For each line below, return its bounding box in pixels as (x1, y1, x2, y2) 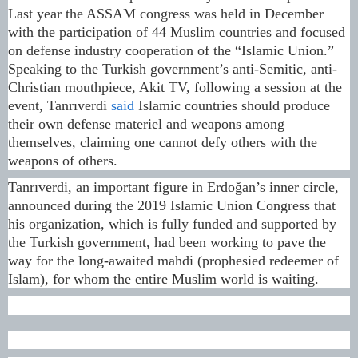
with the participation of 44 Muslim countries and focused (8, 24, 345, 41)
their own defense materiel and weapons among (8, 116, 284, 133)
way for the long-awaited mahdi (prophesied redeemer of (8, 253, 339, 269)
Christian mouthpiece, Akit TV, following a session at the (8, 79, 342, 96)
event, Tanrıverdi (8, 97, 111, 114)
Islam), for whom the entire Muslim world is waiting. (8, 271, 319, 288)
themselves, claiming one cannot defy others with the (8, 134, 317, 151)
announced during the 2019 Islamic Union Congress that (8, 197, 336, 214)
